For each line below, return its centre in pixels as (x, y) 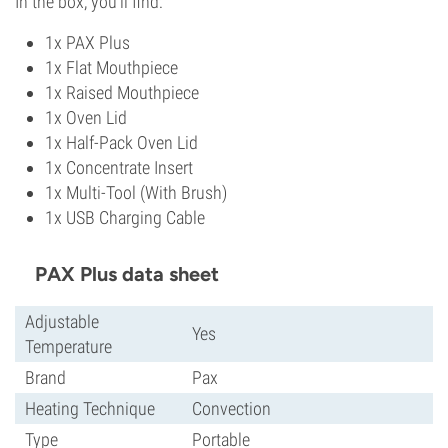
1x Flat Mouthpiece (111, 67)
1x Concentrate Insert (119, 167)
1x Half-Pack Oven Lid (121, 142)
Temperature (68, 346)
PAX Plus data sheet (127, 273)
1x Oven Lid (86, 117)
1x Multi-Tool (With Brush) (136, 192)
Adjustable (62, 321)
